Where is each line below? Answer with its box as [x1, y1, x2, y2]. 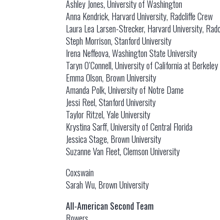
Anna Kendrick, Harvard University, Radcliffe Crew [66, 10, 213, 23]
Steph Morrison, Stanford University [66, 34, 172, 47]
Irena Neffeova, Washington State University [66, 47, 197, 59]
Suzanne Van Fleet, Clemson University [66, 145, 180, 158]
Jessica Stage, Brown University [66, 133, 162, 145]
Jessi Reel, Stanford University [66, 96, 156, 109]
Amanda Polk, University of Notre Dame [66, 83, 184, 96]
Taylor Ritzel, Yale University [66, 108, 151, 121]
